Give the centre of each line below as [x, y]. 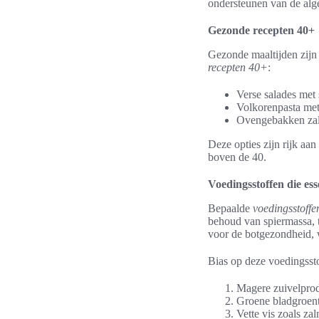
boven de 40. [237, 157]
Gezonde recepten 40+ [261, 30]
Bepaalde [230, 208]
